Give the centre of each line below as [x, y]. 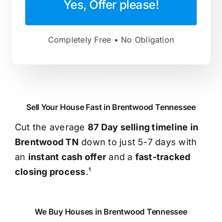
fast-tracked [163, 157]
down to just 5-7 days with [138, 142]
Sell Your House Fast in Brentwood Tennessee [111, 107]
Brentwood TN [47, 142]
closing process [50, 172]
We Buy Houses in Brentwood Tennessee [111, 212]
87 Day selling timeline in [143, 127]
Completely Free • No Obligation [111, 40]
